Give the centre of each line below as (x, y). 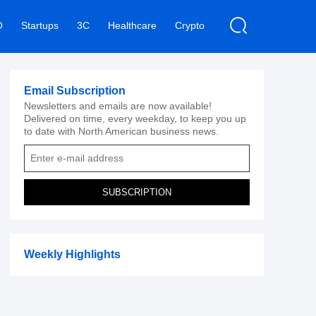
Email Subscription (75, 91)
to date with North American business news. (121, 131)
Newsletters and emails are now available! (118, 106)
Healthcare (132, 25)
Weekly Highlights (72, 254)
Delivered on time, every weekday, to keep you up (135, 119)
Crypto (190, 25)
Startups (40, 25)
